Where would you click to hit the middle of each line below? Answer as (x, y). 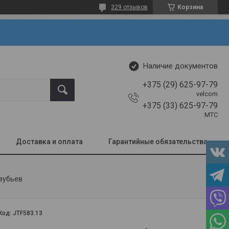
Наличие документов (180, 66)
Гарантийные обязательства (158, 141)
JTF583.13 (28, 213)
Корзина (190, 7)
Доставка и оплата (49, 141)
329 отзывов (129, 7)
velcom (207, 94)
